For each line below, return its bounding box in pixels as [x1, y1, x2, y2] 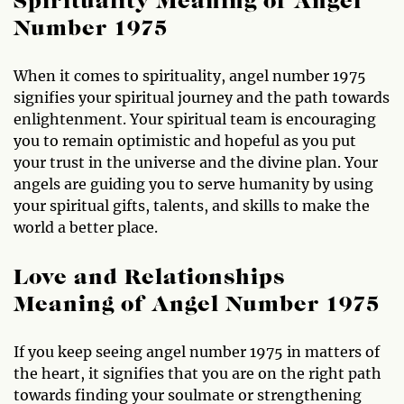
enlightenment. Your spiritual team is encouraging [14, 109, 376, 128]
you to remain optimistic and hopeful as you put [14, 131, 356, 150]
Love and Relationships [14, 267, 285, 289]
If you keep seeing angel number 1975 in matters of [14, 342, 380, 361]
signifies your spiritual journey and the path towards [14, 87, 390, 106]
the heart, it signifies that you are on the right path [14, 363, 381, 382]
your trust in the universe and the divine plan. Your [14, 152, 378, 171]
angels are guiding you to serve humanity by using [14, 174, 373, 193]
